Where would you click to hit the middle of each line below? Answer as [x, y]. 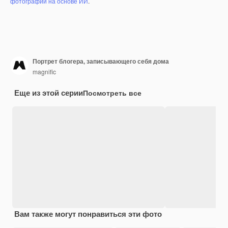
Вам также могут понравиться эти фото [88, 213]
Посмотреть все [112, 92]
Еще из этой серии [49, 92]
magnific [44, 72]
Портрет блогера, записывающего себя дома [101, 61]
